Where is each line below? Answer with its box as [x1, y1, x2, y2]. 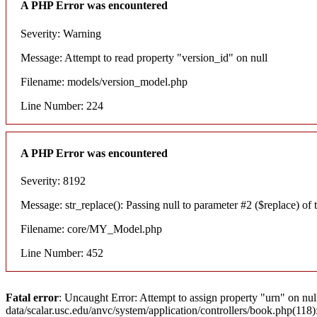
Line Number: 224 [21, 99, 103, 112]
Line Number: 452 [21, 247, 103, 260]
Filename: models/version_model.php [21, 75, 188, 88]
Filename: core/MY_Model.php [21, 223, 162, 236]
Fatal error [6, 292, 59, 304]
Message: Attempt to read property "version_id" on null [21, 51, 267, 64]
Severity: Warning [21, 27, 101, 40]
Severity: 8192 [21, 175, 86, 188]
